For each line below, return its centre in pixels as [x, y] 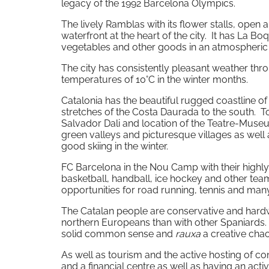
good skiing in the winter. [115, 147]
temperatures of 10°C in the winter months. [155, 80]
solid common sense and [118, 234]
